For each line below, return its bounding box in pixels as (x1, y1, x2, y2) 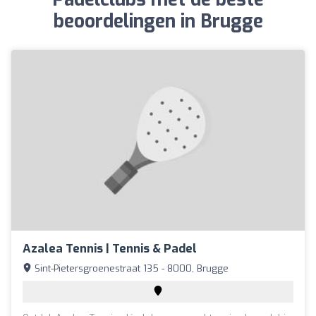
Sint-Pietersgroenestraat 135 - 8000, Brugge (32, 262, 229, 274)
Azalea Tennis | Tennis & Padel (23, 240, 197, 257)
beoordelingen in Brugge (53, 9, 263, 34)
